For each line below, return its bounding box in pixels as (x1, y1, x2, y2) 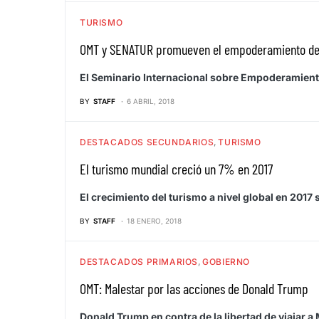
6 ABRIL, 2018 (127, 96, 174, 105)
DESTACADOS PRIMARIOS (80, 256, 199, 267)
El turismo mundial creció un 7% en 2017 (80, 159, 273, 177)
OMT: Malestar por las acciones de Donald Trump (80, 279, 308, 297)
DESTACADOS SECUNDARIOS (80, 136, 214, 147)
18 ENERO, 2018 (127, 216, 182, 225)
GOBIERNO (202, 256, 250, 267)
